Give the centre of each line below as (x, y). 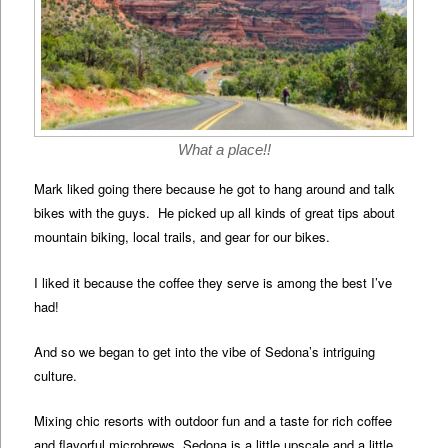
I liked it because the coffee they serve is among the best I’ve (213, 282)
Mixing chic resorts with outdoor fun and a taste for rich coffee (213, 420)
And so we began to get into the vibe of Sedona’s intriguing (205, 351)
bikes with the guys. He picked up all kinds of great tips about (215, 213)
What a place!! (224, 150)
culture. (56, 375)
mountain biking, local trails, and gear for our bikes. (182, 237)
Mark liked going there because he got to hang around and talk (215, 189)
